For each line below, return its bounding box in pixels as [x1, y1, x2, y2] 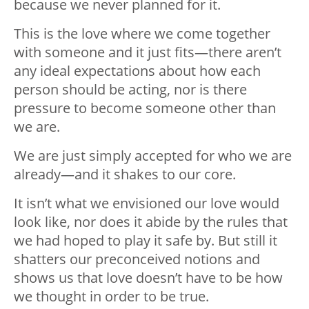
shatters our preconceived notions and [14, 250, 260, 269]
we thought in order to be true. [14, 287, 209, 306]
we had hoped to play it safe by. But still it [14, 231, 277, 250]
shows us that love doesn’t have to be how [14, 268, 283, 288]
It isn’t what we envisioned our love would [14, 194, 279, 213]
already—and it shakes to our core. [14, 165, 236, 184]
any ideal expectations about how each [14, 61, 261, 81]
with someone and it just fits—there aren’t [14, 43, 281, 62]
